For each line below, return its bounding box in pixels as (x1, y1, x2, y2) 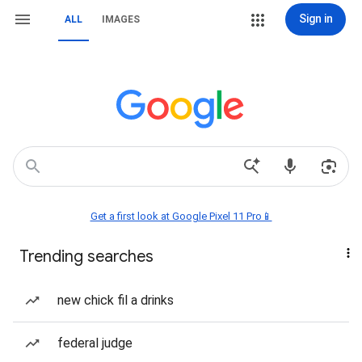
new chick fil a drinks (57, 293, 174, 308)
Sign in (298, 12, 333, 25)
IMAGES (102, 14, 140, 25)
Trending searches (19, 246, 154, 267)
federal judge (57, 335, 133, 351)
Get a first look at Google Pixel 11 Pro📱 (90, 210, 272, 222)
